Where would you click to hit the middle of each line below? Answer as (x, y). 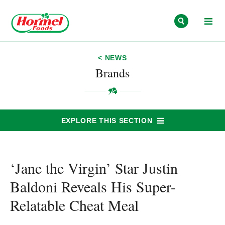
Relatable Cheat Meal (74, 205)
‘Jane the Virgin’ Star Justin (94, 168)
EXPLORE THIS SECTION (107, 120)
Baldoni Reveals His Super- (93, 186)
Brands (113, 73)
